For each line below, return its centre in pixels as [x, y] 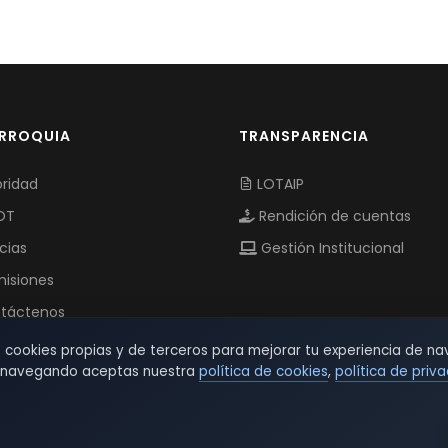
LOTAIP [278, 184]
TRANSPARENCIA [304, 136]
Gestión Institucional [330, 248]
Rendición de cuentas [333, 216]
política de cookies [263, 371]
